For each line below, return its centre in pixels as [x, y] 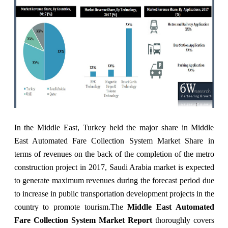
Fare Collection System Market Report [83, 220]
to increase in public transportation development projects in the [114, 193]
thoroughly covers [183, 220]
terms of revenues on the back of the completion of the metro [114, 154]
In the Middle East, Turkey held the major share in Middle [114, 127]
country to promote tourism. [62, 207]
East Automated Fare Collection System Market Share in [114, 140]
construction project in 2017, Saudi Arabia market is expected [114, 167]
